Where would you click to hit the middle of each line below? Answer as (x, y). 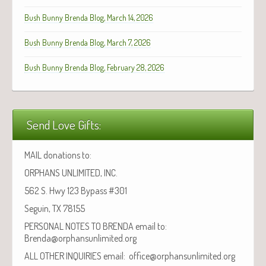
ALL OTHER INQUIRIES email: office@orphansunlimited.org (130, 256)
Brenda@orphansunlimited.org (80, 238)
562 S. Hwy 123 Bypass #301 (76, 190)
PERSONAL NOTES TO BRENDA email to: (96, 226)
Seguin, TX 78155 (55, 208)
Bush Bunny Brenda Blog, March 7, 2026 (88, 42)
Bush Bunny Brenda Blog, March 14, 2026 (89, 17)
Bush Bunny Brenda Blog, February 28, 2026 (94, 67)
